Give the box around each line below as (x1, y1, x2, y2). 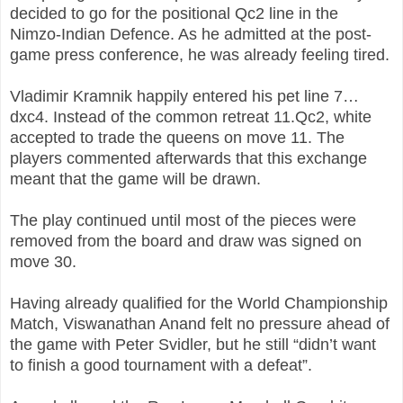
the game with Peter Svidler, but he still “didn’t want (10, 336, 376, 354)
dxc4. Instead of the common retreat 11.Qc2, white (10, 108, 372, 127)
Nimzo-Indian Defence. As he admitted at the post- (10, 25, 372, 44)
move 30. (10, 253, 76, 272)
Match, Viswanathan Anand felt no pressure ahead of (10, 315, 390, 334)
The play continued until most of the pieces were (10, 211, 356, 230)
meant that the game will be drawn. (10, 170, 261, 189)
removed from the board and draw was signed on (10, 232, 362, 251)
